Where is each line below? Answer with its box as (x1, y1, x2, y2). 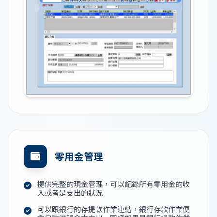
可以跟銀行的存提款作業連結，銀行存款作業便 (37, 204, 190, 215)
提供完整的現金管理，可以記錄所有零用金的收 (37, 179, 190, 189)
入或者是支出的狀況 (37, 187, 103, 198)
